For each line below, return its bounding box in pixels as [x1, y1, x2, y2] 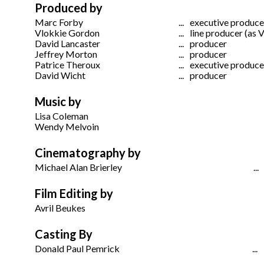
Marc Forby [35, 16, 83, 28]
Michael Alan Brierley [35, 161, 122, 173]
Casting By [35, 227, 93, 242]
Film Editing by [35, 186, 113, 201]
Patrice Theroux [35, 59, 100, 71]
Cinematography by [35, 146, 141, 160]
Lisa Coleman [35, 110, 88, 122]
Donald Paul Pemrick [35, 243, 120, 255]
